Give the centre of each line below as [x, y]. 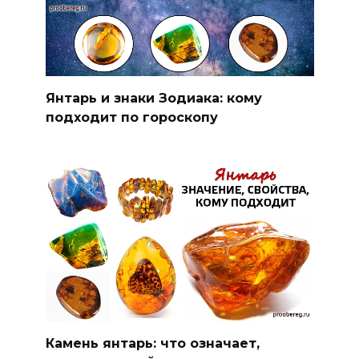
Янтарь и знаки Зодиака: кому [153, 98]
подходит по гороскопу [131, 117]
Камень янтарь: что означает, [152, 343]
